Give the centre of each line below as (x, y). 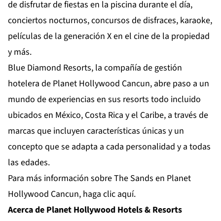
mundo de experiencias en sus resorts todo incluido (104, 100)
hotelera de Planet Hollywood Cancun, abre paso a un (109, 84)
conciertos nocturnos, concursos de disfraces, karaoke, (110, 21)
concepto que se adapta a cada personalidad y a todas (109, 147)
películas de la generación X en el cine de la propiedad (109, 37)
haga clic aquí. (109, 194)
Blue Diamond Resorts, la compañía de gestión (95, 68)
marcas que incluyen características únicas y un (96, 131)
